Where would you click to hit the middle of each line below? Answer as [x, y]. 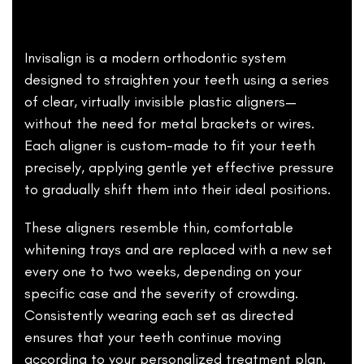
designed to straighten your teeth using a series [177, 80]
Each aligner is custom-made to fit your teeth [170, 145]
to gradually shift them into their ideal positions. [178, 189]
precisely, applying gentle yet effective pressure [179, 167]
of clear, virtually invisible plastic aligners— [160, 102]
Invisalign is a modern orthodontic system [155, 58]
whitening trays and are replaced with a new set [178, 249]
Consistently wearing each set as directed [159, 315]
